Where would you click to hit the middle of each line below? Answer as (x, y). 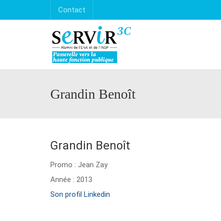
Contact (72, 10)
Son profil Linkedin (80, 194)
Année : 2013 (71, 180)
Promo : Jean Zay (79, 165)
